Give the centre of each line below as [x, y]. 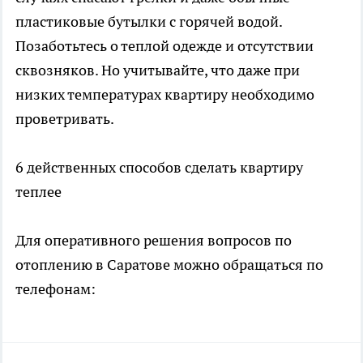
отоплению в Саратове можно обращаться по [169, 264]
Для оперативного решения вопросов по [154, 240]
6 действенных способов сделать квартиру [159, 167]
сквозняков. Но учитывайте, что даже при [158, 70]
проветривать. [65, 118]
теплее [38, 191]
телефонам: [56, 288]
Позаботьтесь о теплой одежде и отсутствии [164, 45]
